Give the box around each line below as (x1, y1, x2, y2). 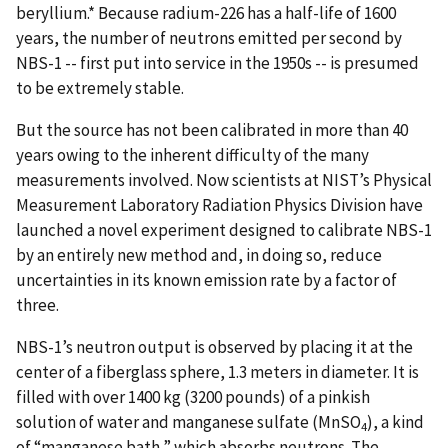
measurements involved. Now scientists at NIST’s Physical (16, 168, 432, 191)
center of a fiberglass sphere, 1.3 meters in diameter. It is (16, 360, 419, 383)
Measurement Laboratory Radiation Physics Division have (16, 193, 423, 216)
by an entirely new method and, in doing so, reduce (16, 243, 382, 266)
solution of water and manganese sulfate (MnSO (16, 410, 361, 433)
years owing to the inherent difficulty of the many (16, 143, 369, 166)
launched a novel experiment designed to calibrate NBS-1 (16, 218, 432, 241)
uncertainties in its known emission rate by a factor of (16, 268, 397, 291)
